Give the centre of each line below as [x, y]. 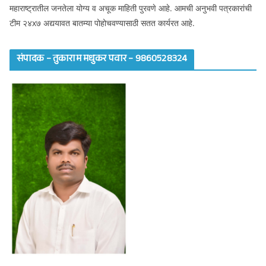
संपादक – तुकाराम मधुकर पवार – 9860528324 [102, 59]
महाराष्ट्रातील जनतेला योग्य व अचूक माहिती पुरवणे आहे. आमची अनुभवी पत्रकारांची [131, 8]
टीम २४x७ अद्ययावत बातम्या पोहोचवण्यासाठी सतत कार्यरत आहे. [102, 23]
